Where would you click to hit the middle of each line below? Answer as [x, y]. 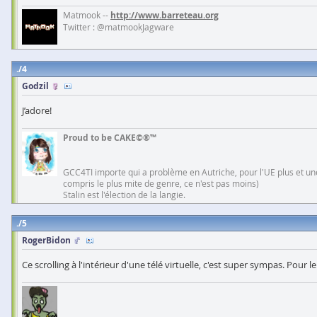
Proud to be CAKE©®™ [110, 137]
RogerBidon [46, 240]
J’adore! [37, 110]
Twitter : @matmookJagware [119, 27]
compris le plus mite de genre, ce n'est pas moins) [161, 183]
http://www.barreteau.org [165, 15]
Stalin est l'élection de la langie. [124, 194]
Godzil [35, 86]
